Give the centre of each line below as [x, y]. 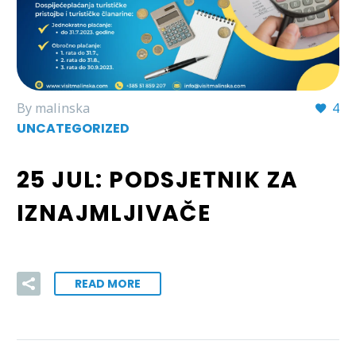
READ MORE [108, 283]
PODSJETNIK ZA [204, 180]
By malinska [53, 108]
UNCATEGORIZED [73, 129]
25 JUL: [63, 180]
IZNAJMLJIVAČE [114, 213]
